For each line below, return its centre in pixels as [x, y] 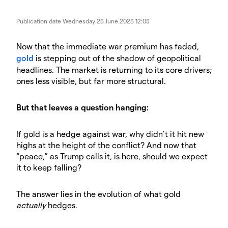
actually [31, 205]
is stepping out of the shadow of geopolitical [117, 58]
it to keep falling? [49, 167]
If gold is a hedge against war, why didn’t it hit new [110, 134]
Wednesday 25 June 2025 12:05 [106, 21]
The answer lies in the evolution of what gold [98, 194]
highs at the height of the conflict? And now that [106, 145]
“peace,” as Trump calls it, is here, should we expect [112, 156]
